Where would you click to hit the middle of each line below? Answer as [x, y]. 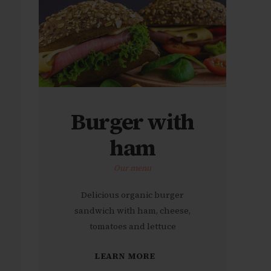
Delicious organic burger [132, 195]
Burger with [132, 122]
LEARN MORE [125, 256]
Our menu [132, 168]
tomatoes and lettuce [132, 227]
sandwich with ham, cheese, [132, 211]
